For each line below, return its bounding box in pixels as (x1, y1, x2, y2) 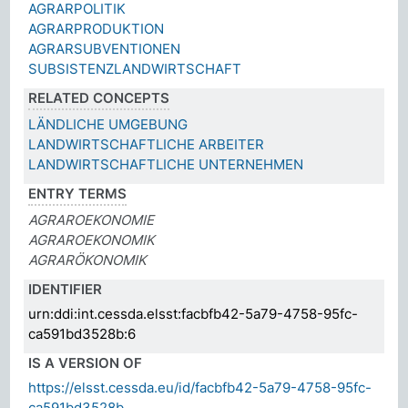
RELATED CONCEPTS (28, 88, 170, 107)
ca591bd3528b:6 (28, 324, 137, 342)
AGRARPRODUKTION (28, 19, 165, 37)
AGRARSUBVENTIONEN (28, 39, 181, 57)
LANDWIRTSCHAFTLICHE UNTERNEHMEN (28, 155, 304, 173)
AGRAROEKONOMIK (28, 230, 156, 249)
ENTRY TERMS (28, 184, 127, 202)
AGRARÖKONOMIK (28, 250, 148, 269)
